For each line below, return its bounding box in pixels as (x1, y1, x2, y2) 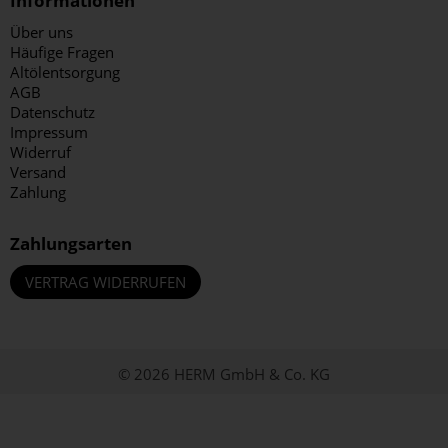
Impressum (10, 122, 88, 142)
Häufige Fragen (10, 42, 114, 62)
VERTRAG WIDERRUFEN (25, 272, 186, 292)
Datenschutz (10, 102, 95, 122)
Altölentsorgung (10, 62, 120, 82)
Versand (10, 162, 66, 182)
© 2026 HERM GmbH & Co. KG (118, 364, 330, 384)
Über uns (10, 22, 73, 42)
